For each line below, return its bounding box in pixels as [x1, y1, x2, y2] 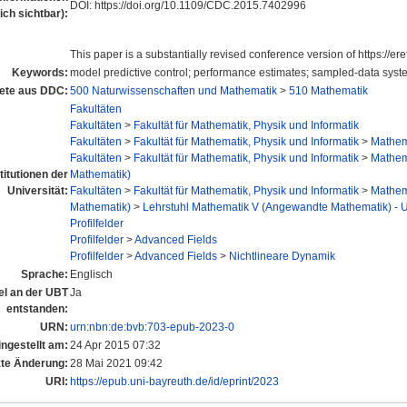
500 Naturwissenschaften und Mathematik [70, 84, 277, 97]
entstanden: [6, 302, 68, 315]
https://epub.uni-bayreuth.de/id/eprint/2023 [70, 374, 279, 388]
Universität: [7, 184, 68, 197]
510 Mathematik [289, 84, 368, 97]
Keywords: [12, 65, 68, 79]
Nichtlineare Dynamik [229, 249, 335, 263]
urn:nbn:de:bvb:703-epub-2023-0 [70, 320, 234, 333]
